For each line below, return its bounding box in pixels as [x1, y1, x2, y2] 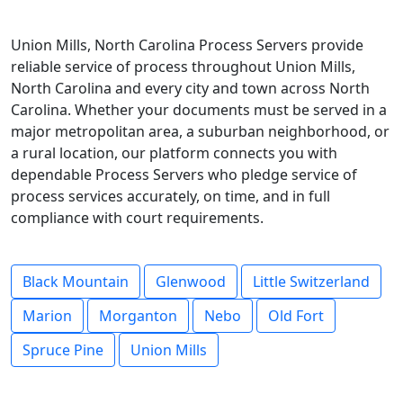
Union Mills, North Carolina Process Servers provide [11, 35, 363, 55]
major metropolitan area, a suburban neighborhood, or [11, 121, 390, 141]
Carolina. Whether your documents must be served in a [11, 100, 387, 120]
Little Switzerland [253, 272, 370, 291]
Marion [22, 306, 72, 326]
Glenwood [156, 272, 226, 291]
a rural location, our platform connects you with [11, 143, 337, 163]
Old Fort [268, 306, 324, 326]
